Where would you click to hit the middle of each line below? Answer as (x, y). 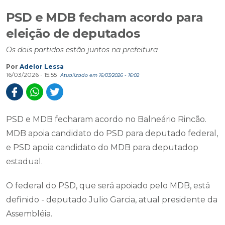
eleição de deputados (73, 33)
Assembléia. (29, 214)
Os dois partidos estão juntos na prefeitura (82, 50)
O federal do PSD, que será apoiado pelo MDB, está (108, 186)
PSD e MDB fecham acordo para (105, 17)
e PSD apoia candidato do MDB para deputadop (102, 147)
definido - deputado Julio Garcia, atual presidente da (112, 200)
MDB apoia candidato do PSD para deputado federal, (112, 133)
